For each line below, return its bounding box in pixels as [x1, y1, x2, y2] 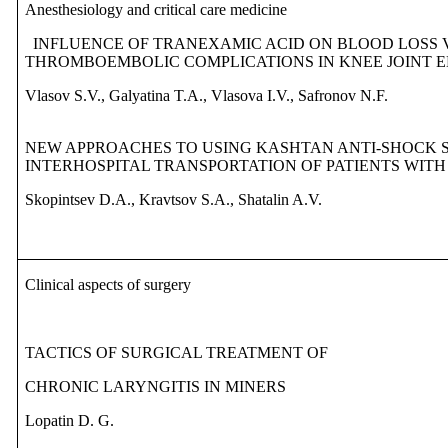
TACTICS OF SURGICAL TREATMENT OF [25, 344, 329, 362]
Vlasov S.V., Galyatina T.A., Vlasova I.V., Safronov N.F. [25, 87, 389, 105]
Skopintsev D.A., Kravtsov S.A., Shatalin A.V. [25, 191, 323, 209]
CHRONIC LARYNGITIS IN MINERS [25, 378, 287, 396]
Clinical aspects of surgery [25, 276, 192, 294]
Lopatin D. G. [25, 412, 115, 430]
